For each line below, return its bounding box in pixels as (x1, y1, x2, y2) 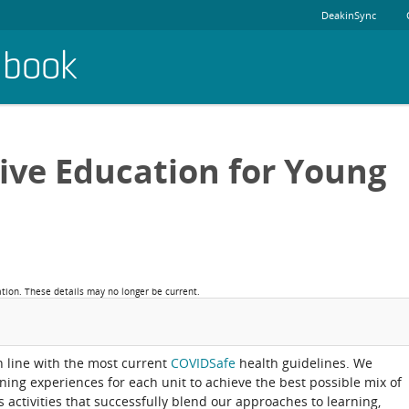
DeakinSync (321, 8, 376, 22)
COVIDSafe (171, 354, 236, 372)
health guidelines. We (236, 354, 372, 372)
